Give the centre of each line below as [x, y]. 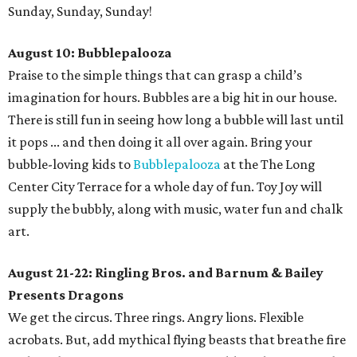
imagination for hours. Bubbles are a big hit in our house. [173, 97]
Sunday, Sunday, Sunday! [80, 11]
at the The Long [268, 164]
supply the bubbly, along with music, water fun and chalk [175, 209]
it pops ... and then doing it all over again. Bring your [160, 142]
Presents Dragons [66, 295]
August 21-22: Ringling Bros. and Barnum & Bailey [166, 273]
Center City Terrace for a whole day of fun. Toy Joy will [165, 186]
